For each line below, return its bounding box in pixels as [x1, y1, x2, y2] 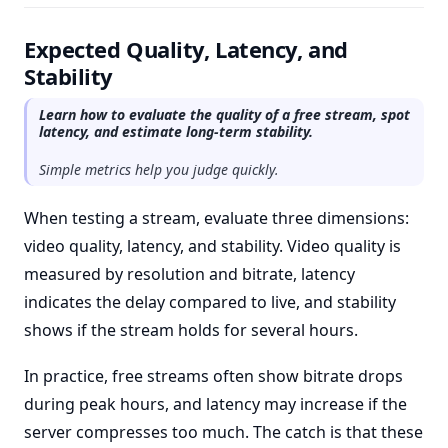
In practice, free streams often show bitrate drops [24, 365, 403, 387]
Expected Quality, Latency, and [24, 34, 348, 64]
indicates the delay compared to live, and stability [24, 291, 396, 313]
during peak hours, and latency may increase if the [24, 393, 407, 415]
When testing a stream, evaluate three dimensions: [24, 207, 409, 229]
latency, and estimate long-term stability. [39, 122, 313, 141]
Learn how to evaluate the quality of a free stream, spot [39, 105, 410, 124]
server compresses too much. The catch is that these [24, 421, 423, 443]
